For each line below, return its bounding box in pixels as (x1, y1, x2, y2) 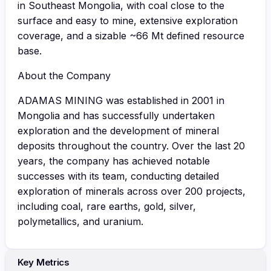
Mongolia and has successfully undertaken (18, 109, 215, 122)
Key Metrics (18, 256, 70, 268)
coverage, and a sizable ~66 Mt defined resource (18, 29, 244, 42)
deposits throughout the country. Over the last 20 (18, 139, 245, 152)
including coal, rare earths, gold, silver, (18, 200, 196, 212)
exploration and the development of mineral (18, 124, 219, 137)
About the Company (18, 69, 111, 82)
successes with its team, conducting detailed (18, 169, 219, 182)
